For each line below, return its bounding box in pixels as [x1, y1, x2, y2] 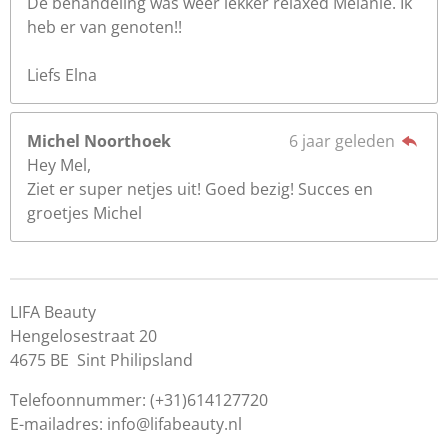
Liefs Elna [27, 64, 97, 86]
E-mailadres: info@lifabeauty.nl [10, 413, 242, 435]
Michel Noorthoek [27, 130, 171, 152]
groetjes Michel [27, 202, 142, 224]
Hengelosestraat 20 [10, 325, 157, 347]
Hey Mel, [27, 154, 91, 176]
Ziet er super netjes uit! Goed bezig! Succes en [27, 178, 373, 200]
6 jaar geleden [288, 130, 399, 152]
